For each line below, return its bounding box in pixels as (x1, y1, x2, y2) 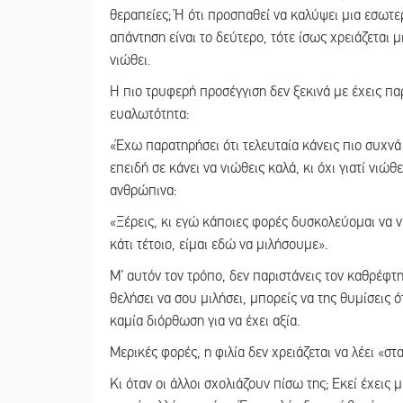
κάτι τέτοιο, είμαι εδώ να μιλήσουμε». (110, 235, 327, 254)
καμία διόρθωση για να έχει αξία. (110, 311, 300, 330)
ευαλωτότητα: (110, 104, 189, 123)
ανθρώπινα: (110, 181, 176, 200)
